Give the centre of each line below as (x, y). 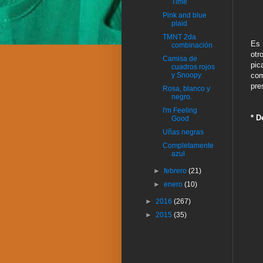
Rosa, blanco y (186, 89)
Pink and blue (184, 16)
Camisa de (180, 59)
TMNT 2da (179, 37)
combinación (192, 45)
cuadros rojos (193, 67)
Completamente (188, 146)
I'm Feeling (180, 111)
